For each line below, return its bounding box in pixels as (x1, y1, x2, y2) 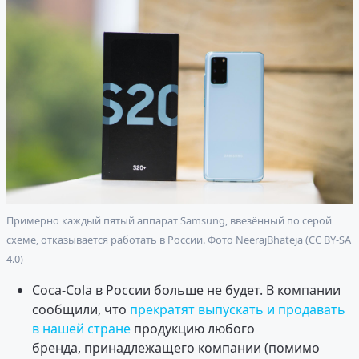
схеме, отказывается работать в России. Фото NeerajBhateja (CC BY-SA (6, 232, 351, 247)
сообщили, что (32, 300, 130, 318)
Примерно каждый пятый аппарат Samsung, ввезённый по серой (6, 212, 332, 228)
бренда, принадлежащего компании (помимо (32, 338, 320, 357)
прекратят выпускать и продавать (130, 300, 345, 318)
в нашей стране (32, 319, 131, 337)
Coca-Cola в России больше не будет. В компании (32, 280, 341, 299)
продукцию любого (131, 319, 255, 337)
